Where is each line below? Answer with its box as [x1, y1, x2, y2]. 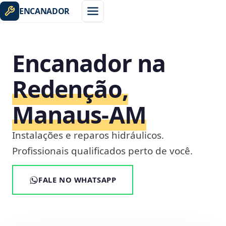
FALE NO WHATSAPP [38, 175, 117, 185]
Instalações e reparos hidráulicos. [12, 129, 164, 142]
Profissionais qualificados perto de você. [12, 144, 193, 157]
